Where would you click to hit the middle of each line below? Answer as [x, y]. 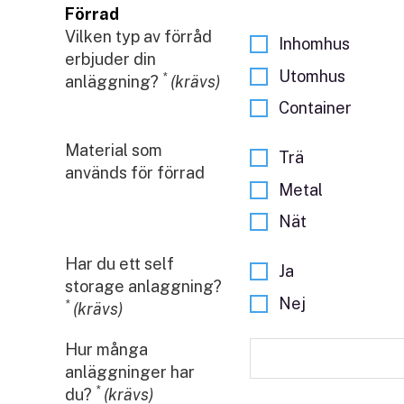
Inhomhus [314, 44]
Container [315, 108]
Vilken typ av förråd [138, 37]
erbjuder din [110, 59]
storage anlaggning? [143, 287]
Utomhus [312, 76]
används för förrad [135, 173]
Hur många [106, 350]
